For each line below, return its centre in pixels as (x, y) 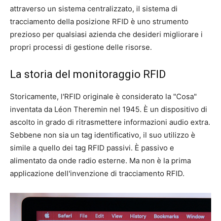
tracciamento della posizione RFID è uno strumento (99, 21)
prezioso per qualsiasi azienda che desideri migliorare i (106, 34)
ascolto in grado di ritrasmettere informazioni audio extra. (110, 122)
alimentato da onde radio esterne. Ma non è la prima (100, 160)
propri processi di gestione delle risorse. (81, 47)
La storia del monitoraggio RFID (88, 74)
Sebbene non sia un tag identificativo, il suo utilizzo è (103, 135)
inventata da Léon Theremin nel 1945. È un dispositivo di (109, 109)
